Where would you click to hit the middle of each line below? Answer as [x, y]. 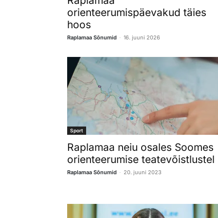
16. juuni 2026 [142, 37]
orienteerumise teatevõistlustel [141, 159]
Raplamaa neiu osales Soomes [140, 147]
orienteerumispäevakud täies [137, 12]
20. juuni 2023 [143, 172]
